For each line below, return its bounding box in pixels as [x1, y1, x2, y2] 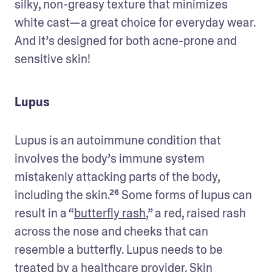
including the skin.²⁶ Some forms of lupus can [15, 186, 252, 203]
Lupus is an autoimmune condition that [15, 132, 221, 148]
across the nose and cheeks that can [15, 223, 208, 239]
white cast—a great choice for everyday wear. [15, 14, 256, 30]
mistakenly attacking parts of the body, [15, 168, 220, 185]
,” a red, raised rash [146, 205, 246, 221]
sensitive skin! [15, 50, 90, 67]
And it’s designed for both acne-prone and [15, 32, 237, 49]
